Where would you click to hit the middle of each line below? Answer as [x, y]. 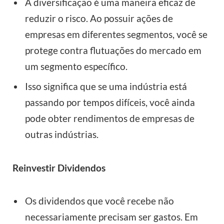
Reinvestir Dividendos [59, 167]
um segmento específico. [76, 66]
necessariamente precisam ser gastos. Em [111, 216]
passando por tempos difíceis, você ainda [110, 102]
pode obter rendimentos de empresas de [110, 118]
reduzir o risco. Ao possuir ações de [99, 18]
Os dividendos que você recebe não [99, 200]
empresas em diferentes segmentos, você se [116, 34]
